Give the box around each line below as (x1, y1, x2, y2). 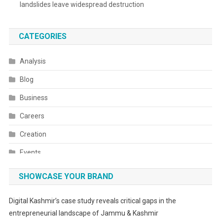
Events (19, 148, 41, 157)
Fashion (19, 167, 44, 175)
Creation (19, 130, 46, 139)
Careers (19, 112, 44, 120)
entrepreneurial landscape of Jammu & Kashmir (8, 209, 158, 218)
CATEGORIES (18, 32, 67, 41)
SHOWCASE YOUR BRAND (18, 172, 113, 182)
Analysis (19, 57, 46, 66)
